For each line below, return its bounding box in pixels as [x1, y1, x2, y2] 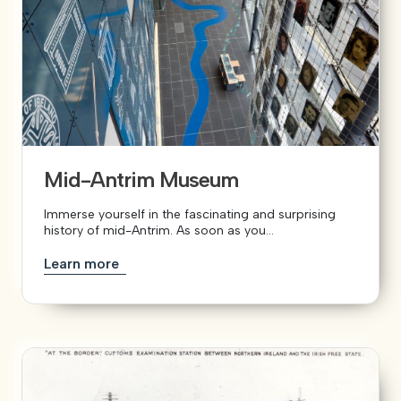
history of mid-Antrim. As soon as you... [44, 222, 274, 238]
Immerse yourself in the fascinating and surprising [44, 206, 336, 222]
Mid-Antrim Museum [44, 166, 238, 192]
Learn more [44, 254, 123, 272]
